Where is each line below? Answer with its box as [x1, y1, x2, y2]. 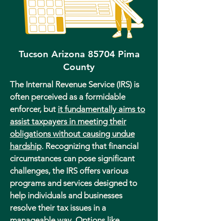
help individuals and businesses [10, 190, 122, 200]
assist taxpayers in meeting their [10, 116, 126, 126]
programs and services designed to [10, 178, 137, 188]
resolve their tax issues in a [10, 203, 106, 213]
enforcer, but [10, 104, 58, 114]
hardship [10, 141, 41, 151]
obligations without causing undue [10, 129, 135, 139]
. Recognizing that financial [41, 141, 139, 151]
